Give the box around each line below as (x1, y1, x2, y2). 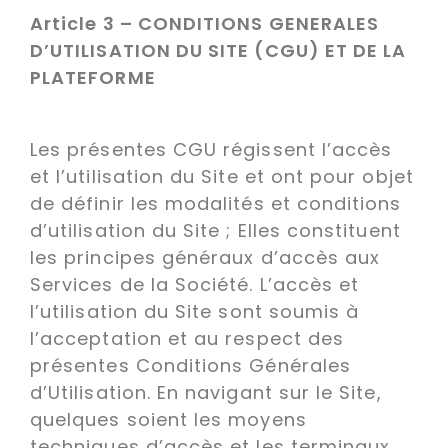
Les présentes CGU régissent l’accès (30, 137, 393, 162)
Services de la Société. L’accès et (30, 272, 360, 297)
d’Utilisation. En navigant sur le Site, (30, 380, 382, 405)
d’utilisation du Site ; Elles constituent (30, 218, 401, 243)
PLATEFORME (30, 65, 161, 90)
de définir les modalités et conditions (30, 191, 402, 216)
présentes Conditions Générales (30, 353, 352, 378)
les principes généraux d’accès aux (30, 245, 381, 270)
